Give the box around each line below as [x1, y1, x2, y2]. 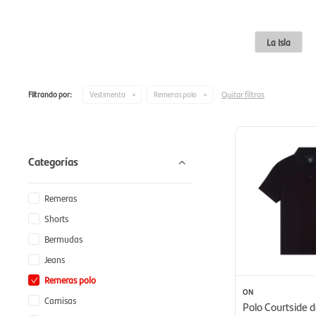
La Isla [267, 35, 291, 49]
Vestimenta [90, 88, 126, 99]
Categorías [28, 152, 78, 169]
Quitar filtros [221, 87, 265, 100]
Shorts [44, 211, 68, 225]
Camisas [44, 293, 76, 307]
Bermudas [44, 231, 83, 245]
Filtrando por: [28, 88, 72, 99]
